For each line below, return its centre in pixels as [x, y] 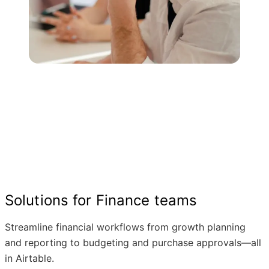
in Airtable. [29, 258]
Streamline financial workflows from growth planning [125, 227]
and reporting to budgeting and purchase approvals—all [133, 243]
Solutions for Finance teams [101, 200]
